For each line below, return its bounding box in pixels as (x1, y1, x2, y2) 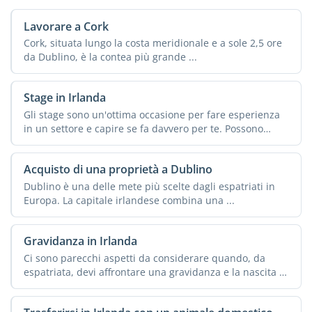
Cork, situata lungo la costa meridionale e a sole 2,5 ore (23, 36, 282, 49)
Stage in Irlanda (23, 90, 106, 106)
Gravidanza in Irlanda (23, 233, 137, 249)
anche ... (23, 135, 63, 149)
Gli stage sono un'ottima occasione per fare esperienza (23, 107, 280, 121)
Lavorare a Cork (23, 18, 109, 34)
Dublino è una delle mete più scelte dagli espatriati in (23, 179, 275, 193)
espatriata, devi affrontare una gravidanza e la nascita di (23, 265, 288, 279)
